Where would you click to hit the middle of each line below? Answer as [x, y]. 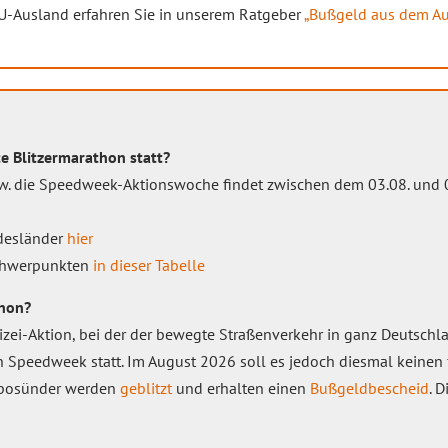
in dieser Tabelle [149, 265]
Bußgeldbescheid [369, 388]
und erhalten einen [241, 388]
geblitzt [146, 388]
